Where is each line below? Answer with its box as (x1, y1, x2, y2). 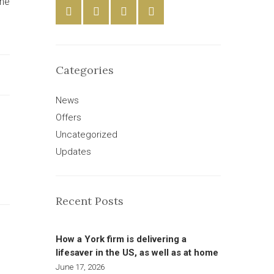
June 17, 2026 (56, 262, 105, 272)
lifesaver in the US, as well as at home (56, 247, 218, 258)
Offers (56, 112, 81, 123)
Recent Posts (56, 194, 124, 208)
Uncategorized (56, 129, 117, 140)
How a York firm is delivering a (56, 234, 187, 245)
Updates (56, 146, 91, 157)
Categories (56, 63, 114, 77)
